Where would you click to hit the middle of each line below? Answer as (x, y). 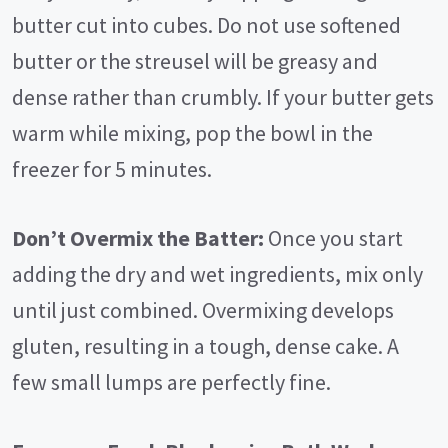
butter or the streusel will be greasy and (195, 61)
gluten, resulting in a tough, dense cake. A (205, 346)
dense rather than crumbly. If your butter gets (223, 97)
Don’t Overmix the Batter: (138, 238)
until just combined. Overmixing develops (203, 310)
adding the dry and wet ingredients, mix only (217, 274)
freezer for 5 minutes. (112, 169)
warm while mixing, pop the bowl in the (192, 133)
